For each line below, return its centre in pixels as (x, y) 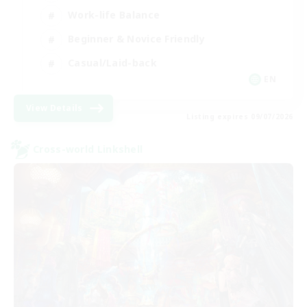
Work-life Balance (114, 15)
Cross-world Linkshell (88, 149)
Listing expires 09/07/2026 (240, 116)
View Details (54, 108)
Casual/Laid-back (112, 63)
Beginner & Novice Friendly (136, 39)
